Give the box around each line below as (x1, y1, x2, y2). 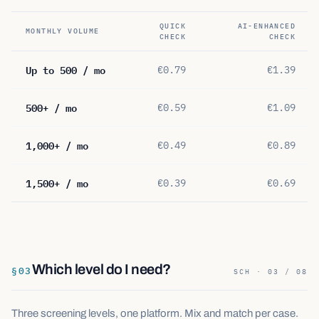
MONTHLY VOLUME (26, 26, 100, 36)
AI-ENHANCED (237, 21, 296, 31)
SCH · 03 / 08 (234, 267, 308, 276)
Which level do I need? (31, 261, 171, 277)
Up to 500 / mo (26, 61, 105, 78)
